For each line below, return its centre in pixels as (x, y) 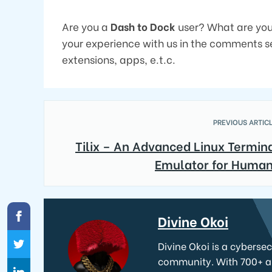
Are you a (86, 26)
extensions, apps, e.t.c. (119, 59)
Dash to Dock (143, 26)
